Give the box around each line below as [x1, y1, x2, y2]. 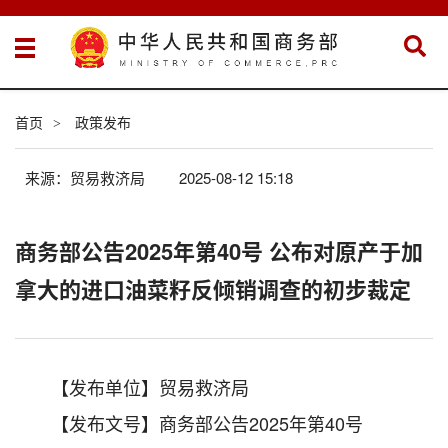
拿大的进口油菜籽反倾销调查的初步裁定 [15, 272, 411, 305]
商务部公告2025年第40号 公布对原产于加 [15, 234, 423, 267]
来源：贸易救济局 [25, 166, 149, 188]
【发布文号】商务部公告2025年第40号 [51, 409, 363, 436]
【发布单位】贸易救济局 [51, 373, 249, 400]
